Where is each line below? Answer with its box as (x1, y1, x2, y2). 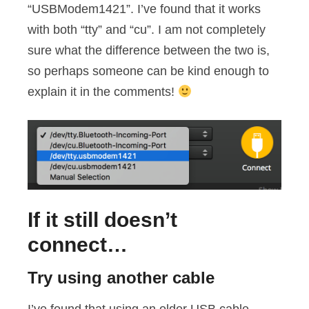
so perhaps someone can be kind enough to (28, 64, 269, 79)
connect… (28, 233, 128, 257)
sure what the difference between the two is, (28, 43, 270, 58)
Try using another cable (28, 268, 215, 288)
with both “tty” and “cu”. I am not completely (28, 23, 266, 37)
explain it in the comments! (28, 85, 178, 99)
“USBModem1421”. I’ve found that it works (28, 2, 261, 17)
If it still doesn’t (28, 208, 177, 232)
